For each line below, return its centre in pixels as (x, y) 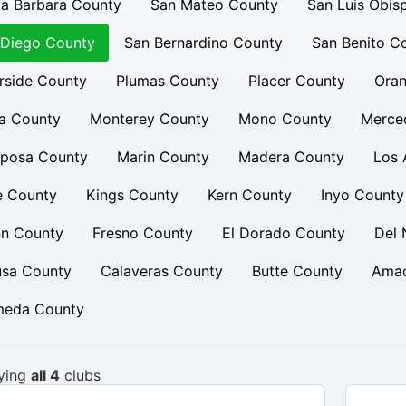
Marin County (163, 157)
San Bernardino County (203, 43)
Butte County (297, 271)
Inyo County (362, 195)
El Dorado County (283, 233)
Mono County (285, 119)
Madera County (291, 157)
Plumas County (167, 81)
